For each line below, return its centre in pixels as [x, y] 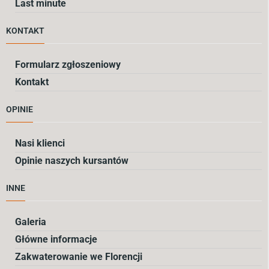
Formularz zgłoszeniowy [68, 64]
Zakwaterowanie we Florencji [79, 257]
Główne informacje [56, 240]
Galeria [31, 222]
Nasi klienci [40, 143]
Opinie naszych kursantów [72, 160]
